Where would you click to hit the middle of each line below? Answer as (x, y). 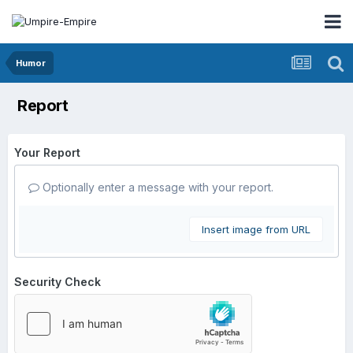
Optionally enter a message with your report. (156, 187)
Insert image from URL (256, 229)
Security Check (58, 282)
